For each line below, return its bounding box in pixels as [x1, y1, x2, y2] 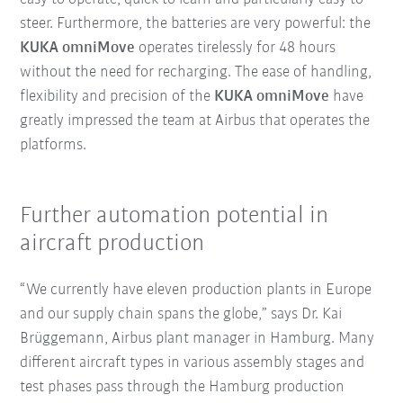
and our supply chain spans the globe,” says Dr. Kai [20, 305, 343, 323]
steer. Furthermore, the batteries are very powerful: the [20, 14, 372, 32]
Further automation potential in [20, 203, 329, 228]
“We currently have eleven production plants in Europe [20, 281, 372, 299]
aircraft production [20, 231, 205, 256]
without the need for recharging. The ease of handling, [20, 63, 372, 81]
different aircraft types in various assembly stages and [20, 354, 365, 372]
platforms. [20, 136, 87, 154]
